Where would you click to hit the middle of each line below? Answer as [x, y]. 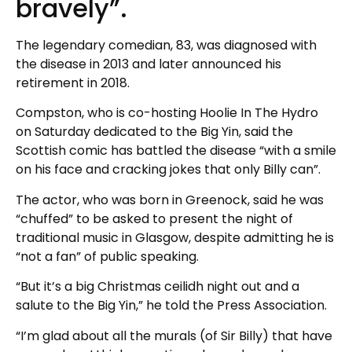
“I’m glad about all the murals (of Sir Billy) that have [174, 335]
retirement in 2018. [73, 82]
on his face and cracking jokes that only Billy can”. [168, 170]
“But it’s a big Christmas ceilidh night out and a [158, 287]
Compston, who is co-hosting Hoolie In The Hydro [167, 113]
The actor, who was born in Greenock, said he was [170, 200]
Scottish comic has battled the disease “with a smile [176, 151]
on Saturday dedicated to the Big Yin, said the [154, 132]
